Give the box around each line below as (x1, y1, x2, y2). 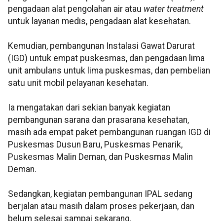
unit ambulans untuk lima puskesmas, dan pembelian (8, 66, 210, 76)
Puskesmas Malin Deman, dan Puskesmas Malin (8, 152, 193, 162)
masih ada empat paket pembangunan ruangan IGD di (8, 127, 211, 138)
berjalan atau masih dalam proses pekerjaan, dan (8, 201, 194, 212)
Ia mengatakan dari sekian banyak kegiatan (8, 103, 170, 113)
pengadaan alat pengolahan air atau (8, 4, 144, 14)
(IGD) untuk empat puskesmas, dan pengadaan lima (8, 53, 205, 64)
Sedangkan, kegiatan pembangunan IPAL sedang (8, 189, 192, 199)
